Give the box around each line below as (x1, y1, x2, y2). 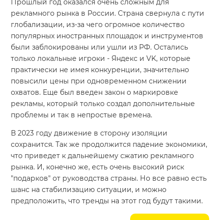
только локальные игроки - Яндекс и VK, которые (11, 54, 191, 63)
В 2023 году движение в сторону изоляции (11, 128, 168, 137)
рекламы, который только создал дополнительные (11, 99, 195, 108)
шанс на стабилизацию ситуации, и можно (11, 185, 167, 194)
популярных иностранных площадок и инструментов (11, 31, 204, 40)
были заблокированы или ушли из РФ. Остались (11, 42, 189, 52)
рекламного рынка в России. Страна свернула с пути (11, 8, 205, 18)
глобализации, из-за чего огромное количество (11, 20, 185, 29)
